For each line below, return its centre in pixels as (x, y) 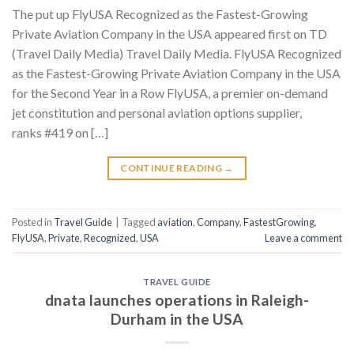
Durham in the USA (177, 318)
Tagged (139, 222)
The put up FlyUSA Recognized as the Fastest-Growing (160, 14)
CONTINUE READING (172, 168)
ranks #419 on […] (60, 133)
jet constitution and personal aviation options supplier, (157, 113)
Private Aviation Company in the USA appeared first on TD (169, 34)
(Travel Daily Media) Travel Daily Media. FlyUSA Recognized (177, 54)
